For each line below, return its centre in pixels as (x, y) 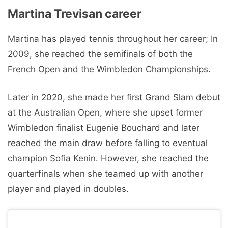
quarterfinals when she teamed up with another (105, 174)
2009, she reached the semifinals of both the (100, 54)
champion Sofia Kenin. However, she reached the (108, 159)
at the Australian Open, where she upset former (105, 113)
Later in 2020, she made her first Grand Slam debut (114, 97)
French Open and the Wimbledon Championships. (109, 69)
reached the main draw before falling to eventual (108, 143)
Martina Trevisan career (75, 13)
